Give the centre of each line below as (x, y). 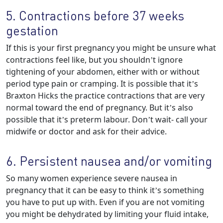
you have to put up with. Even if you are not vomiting (105, 202)
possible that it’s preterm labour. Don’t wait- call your (107, 119)
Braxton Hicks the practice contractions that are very (105, 96)
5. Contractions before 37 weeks (95, 15)
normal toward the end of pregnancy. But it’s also (100, 108)
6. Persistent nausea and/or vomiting (109, 161)
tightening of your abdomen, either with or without (103, 72)
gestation (32, 30)
